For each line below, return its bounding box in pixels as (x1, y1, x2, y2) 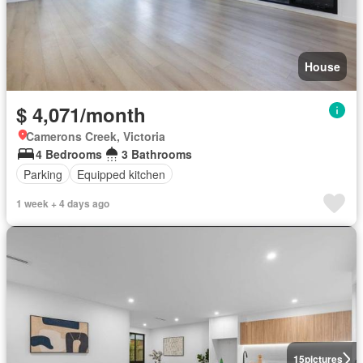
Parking (23, 165, 62, 182)
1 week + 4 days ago (16, 196, 109, 211)
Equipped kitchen (77, 165, 165, 182)
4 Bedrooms (36, 146, 102, 162)
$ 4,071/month (16, 100, 146, 128)
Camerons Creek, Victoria (26, 128, 165, 144)
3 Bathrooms (122, 146, 192, 162)
